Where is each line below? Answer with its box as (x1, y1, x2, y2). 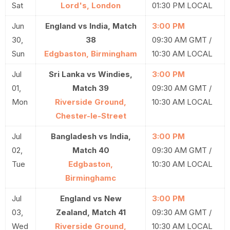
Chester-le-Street (55, 111, 126, 121)
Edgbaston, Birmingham (44, 49, 137, 59)
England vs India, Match (45, 21, 137, 31)
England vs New (60, 194, 122, 203)
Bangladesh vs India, (50, 131, 131, 141)
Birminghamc (65, 173, 116, 183)
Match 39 (72, 83, 109, 93)
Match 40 (72, 145, 109, 155)
